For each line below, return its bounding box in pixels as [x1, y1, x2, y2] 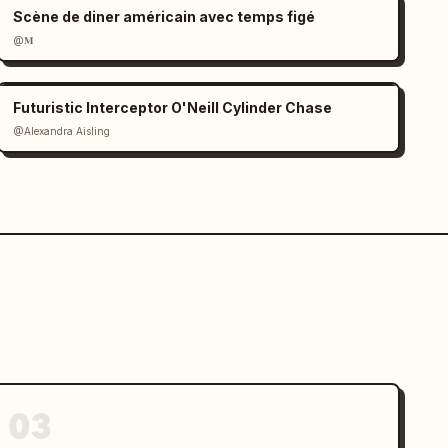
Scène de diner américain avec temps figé [13, 8, 316, 26]
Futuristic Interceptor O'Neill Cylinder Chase [13, 99, 333, 117]
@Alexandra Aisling [13, 125, 111, 138]
